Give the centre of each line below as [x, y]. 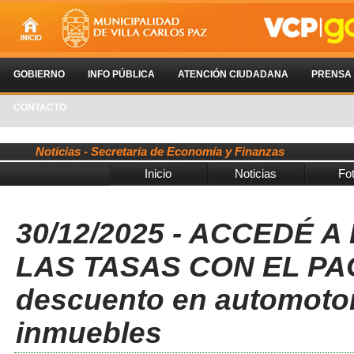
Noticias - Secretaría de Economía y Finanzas [160, 151]
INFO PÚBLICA [121, 74]
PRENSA [331, 74]
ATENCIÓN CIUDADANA [233, 74]
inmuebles [89, 333]
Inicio [158, 173]
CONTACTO [40, 107]
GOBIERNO [39, 74]
